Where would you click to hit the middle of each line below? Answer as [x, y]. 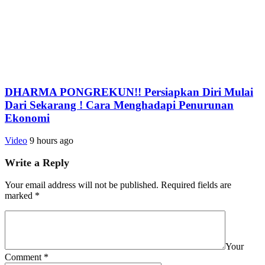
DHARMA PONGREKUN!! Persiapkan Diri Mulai [129, 92]
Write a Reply [37, 163]
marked [20, 196]
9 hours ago [51, 141]
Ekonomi [27, 118]
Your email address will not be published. [82, 185]
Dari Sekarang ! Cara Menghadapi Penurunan [119, 105]
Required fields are [196, 185]
